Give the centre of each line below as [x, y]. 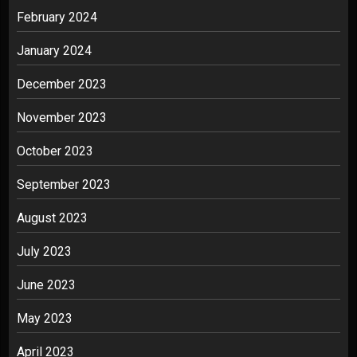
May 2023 [45, 318]
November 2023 [62, 118]
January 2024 [54, 51]
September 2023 [64, 184]
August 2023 [52, 218]
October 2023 [55, 151]
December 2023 [62, 84]
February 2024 [57, 17]
